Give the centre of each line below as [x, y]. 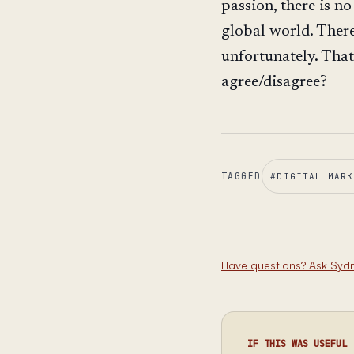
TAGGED [241, 176]
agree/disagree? [274, 82]
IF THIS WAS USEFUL [297, 343]
